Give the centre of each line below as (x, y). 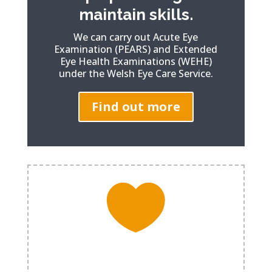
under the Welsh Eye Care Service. (136, 74)
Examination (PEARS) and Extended (136, 49)
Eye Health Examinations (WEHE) (136, 62)
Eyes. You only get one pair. (136, 262)
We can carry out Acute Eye (136, 37)
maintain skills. (136, 15)
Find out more (136, 107)
